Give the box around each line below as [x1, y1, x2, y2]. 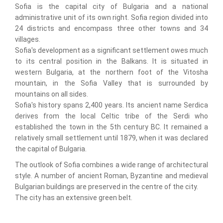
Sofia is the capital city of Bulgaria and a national [15, 2, 208, 10]
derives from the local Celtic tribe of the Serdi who [15, 112, 208, 120]
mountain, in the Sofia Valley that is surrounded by [15, 79, 208, 87]
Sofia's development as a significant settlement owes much [15, 46, 208, 54]
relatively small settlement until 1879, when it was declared [15, 134, 208, 142]
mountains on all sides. [15, 90, 88, 98]
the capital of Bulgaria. [15, 145, 87, 153]
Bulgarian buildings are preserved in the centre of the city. [15, 183, 198, 191]
